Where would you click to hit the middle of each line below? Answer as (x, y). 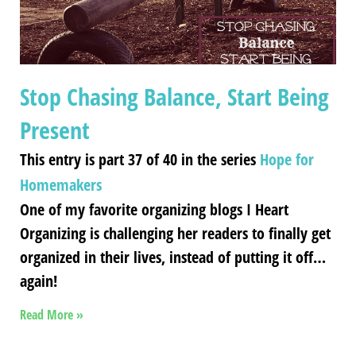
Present (55, 130)
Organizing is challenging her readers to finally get (175, 233)
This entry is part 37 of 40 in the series (140, 159)
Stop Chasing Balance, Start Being (174, 96)
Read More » (52, 314)
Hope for (287, 159)
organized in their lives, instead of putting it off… (173, 257)
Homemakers (61, 184)
